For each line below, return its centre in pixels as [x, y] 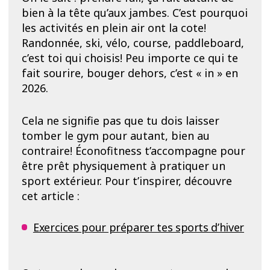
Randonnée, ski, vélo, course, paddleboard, [133, 43]
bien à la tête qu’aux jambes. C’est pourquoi [134, 13]
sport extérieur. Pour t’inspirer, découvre [127, 181]
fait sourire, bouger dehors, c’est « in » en [130, 73]
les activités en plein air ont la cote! [114, 28]
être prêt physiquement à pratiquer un [123, 166]
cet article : [50, 196]
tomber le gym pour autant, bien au [115, 136]
